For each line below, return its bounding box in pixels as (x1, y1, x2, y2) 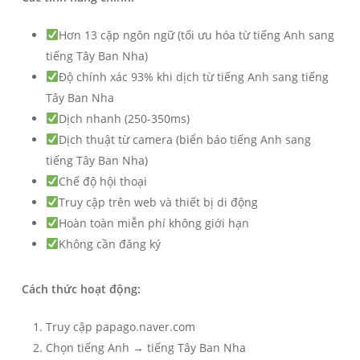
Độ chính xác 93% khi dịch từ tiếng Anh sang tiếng (58, 68, 329, 84)
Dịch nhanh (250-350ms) (58, 110, 190, 126)
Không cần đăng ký (58, 235, 161, 252)
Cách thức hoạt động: (21, 280, 141, 297)
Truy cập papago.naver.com (45, 318, 195, 334)
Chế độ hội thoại (58, 173, 147, 189)
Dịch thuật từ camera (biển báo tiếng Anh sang (58, 131, 311, 147)
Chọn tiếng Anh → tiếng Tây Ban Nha (45, 339, 246, 355)
